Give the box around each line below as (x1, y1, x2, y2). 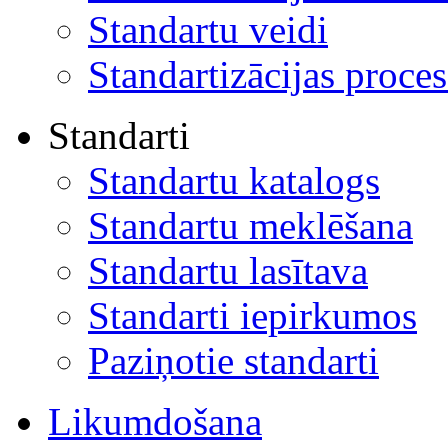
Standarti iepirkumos (88, 293, 417, 337)
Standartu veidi (88, 7, 328, 51)
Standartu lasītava (88, 248, 368, 292)
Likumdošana (48, 399, 262, 443)
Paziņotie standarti (88, 338, 379, 382)
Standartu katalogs (88, 158, 380, 202)
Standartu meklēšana (88, 203, 413, 247)
